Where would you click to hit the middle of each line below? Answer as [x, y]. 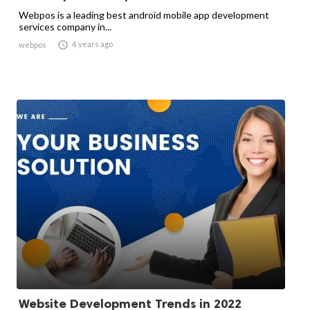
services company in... [65, 26]
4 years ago [92, 44]
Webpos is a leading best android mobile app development [144, 15]
